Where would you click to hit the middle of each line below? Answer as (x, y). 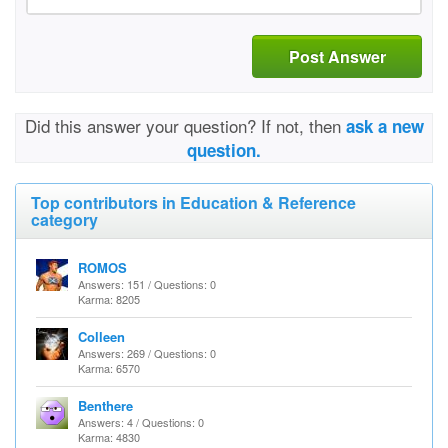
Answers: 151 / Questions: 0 (147, 284)
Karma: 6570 (109, 368)
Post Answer (337, 56)
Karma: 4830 (109, 437)
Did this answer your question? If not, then (185, 125)
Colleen (101, 336)
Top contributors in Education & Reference (193, 202)
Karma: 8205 (109, 299)
